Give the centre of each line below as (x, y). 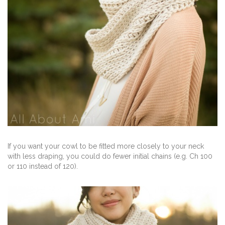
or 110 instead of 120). (43, 166)
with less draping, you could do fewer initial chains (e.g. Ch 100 (110, 156)
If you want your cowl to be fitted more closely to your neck (106, 146)
